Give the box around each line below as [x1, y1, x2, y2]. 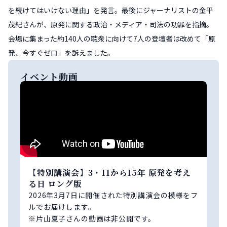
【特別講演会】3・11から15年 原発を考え [28, 166, 191, 178]
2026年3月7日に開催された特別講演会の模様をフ [28, 190, 198, 200]
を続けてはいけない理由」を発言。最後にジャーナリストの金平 [8, 5, 213, 15]
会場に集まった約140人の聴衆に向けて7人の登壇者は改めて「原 [8, 33, 215, 44]
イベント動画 [20, 69, 78, 83]
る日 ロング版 [28, 177, 82, 190]
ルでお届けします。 [28, 201, 96, 212]
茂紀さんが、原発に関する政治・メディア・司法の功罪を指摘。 [8, 19, 213, 29]
